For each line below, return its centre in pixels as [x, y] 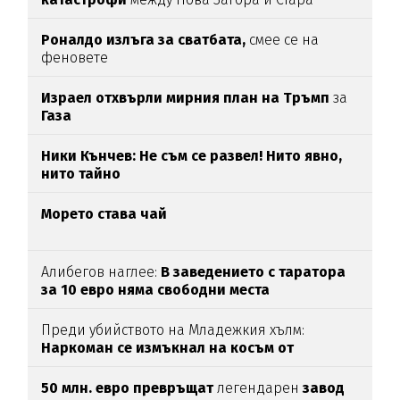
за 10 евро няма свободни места [156, 290]
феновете [75, 58]
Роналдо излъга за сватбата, [144, 40]
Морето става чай [104, 214]
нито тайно [81, 174]
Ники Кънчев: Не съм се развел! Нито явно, [192, 156]
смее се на [283, 40]
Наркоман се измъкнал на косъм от [168, 348]
